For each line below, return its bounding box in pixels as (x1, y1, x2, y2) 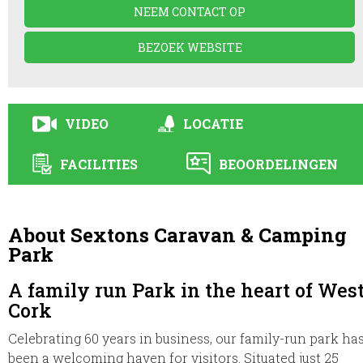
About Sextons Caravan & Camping (8, 221, 347, 248)
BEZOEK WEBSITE (137, 39, 242, 55)
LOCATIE (183, 114, 243, 132)
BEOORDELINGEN (219, 155, 338, 173)
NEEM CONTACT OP (134, 3, 246, 19)
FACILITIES (60, 155, 138, 173)
